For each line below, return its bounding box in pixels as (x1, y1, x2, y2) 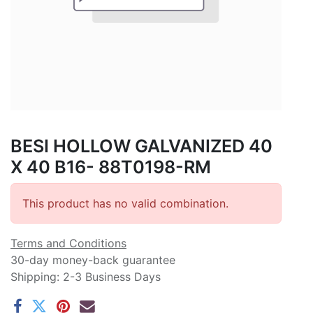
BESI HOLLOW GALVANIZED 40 (10, 135, 272, 156)
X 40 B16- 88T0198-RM (10, 156, 211, 177)
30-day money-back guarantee (10, 252, 175, 267)
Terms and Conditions (10, 235, 126, 250)
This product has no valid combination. (22, 196, 228, 210)
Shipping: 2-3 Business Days (10, 269, 161, 284)
